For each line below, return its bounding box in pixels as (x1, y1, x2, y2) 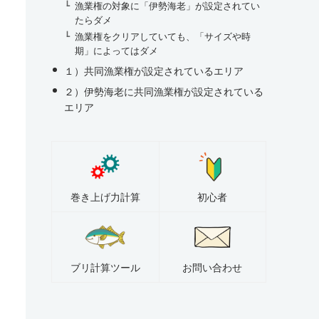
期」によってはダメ (75, 43, 159, 57)
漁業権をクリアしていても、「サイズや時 (75, 29, 251, 43)
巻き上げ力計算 (70, 189, 140, 204)
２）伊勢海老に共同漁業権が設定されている (63, 83, 263, 98)
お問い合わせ (182, 260, 243, 275)
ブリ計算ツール (70, 260, 140, 275)
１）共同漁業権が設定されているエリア (63, 63, 244, 78)
